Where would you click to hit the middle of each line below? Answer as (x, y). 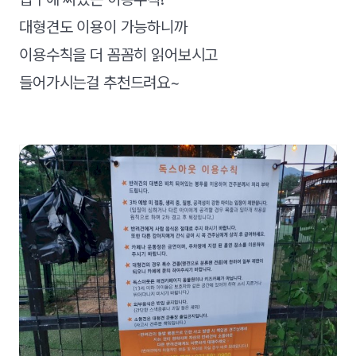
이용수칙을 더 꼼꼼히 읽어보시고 (119, 55)
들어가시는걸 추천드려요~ (100, 83)
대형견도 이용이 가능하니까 (103, 27)
